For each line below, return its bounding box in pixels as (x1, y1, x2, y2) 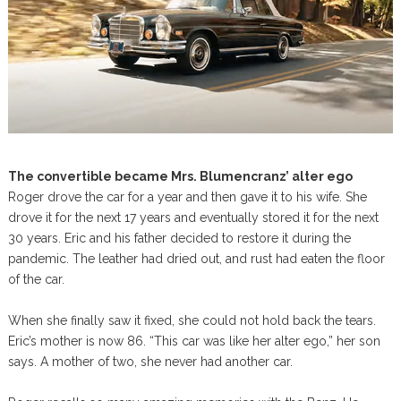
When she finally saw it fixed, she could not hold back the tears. (7, 313, 376, 328)
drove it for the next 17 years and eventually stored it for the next (7, 210, 379, 226)
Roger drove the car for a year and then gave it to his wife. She (7, 190, 367, 205)
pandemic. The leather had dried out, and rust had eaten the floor (7, 252, 385, 267)
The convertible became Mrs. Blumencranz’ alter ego (7, 169, 353, 184)
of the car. (7, 272, 64, 287)
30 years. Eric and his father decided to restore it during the (7, 231, 351, 246)
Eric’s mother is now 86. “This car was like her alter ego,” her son (7, 334, 380, 349)
